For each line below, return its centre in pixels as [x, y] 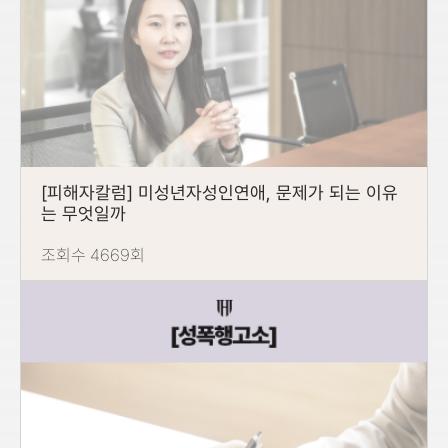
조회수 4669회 [93, 255]
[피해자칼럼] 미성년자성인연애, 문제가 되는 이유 [219, 192]
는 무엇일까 [83, 213]
